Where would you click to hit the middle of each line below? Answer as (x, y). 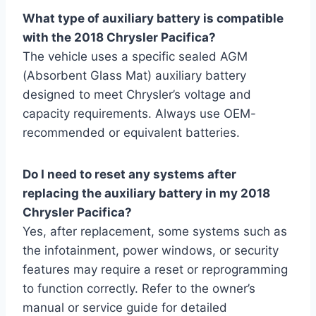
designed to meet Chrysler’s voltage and (137, 94)
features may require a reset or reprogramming (155, 269)
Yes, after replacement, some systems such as (155, 231)
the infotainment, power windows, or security (151, 250)
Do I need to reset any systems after (129, 174)
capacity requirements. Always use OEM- (139, 113)
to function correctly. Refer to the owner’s (139, 288)
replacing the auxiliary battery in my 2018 (146, 193)
